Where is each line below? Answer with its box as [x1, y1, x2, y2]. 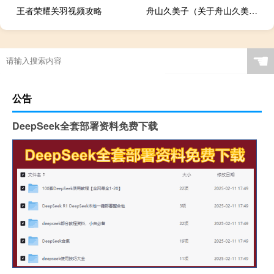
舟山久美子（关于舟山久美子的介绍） [249, 4, 258, 17]
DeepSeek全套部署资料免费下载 [12, 119, 158, 133]
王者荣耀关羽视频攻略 [17, 4, 102, 17]
